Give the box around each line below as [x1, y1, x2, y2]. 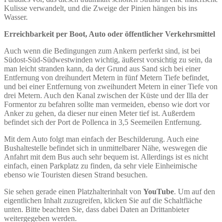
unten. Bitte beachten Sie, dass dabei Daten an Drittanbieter [4, 205, 189, 214]
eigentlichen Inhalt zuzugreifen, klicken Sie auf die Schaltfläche [4, 196, 202, 205]
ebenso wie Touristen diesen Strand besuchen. [4, 170, 148, 179]
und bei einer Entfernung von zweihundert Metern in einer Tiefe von [4, 82, 218, 91]
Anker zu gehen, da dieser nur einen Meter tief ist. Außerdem [4, 109, 195, 117]
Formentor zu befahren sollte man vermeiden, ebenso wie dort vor [4, 100, 210, 109]
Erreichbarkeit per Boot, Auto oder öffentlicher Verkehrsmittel [4, 29, 215, 38]
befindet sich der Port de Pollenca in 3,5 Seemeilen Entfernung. [4, 117, 202, 126]
